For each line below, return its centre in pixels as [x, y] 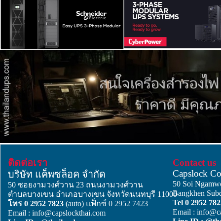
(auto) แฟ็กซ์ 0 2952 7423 [107, 203]
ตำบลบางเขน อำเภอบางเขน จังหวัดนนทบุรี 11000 [92, 194]
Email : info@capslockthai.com [57, 213]
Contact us [194, 162]
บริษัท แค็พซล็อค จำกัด [57, 174]
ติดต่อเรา [28, 163]
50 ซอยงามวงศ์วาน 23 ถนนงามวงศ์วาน [75, 184]
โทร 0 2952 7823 [37, 203]
